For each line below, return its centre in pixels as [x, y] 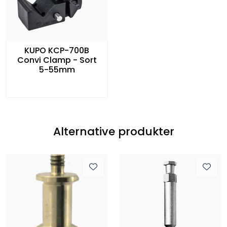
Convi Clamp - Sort [57, 60]
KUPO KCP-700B [57, 50]
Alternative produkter [113, 131]
